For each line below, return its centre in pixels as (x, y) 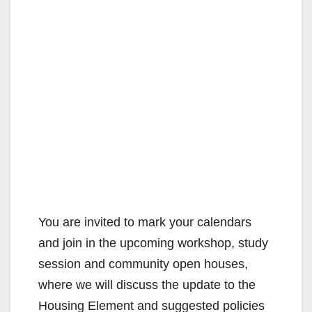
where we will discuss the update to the (147, 284)
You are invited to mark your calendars (145, 222)
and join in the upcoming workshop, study (153, 243)
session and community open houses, (143, 264)
